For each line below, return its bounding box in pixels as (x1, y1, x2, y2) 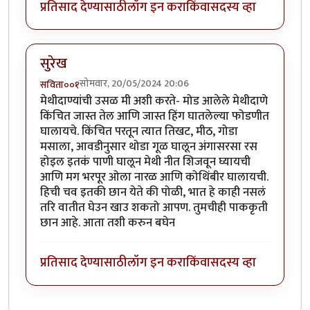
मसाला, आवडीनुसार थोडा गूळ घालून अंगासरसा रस (40, 136, 257, 156)
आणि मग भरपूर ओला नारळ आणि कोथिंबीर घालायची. (40, 167, 268, 187)
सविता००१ (40, 76, 80, 93)
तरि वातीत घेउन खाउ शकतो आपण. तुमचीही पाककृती (40, 197, 268, 217)
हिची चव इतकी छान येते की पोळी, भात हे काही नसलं (40, 182, 266, 202)
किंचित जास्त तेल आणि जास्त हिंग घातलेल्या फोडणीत (40, 106, 269, 126)
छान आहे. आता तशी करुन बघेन (40, 212, 175, 232)
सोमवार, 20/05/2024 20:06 (80, 75, 189, 91)
